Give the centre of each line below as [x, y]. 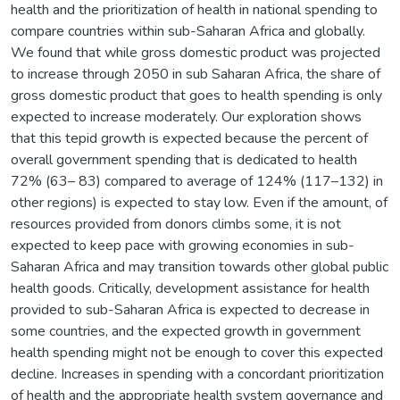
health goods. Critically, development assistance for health [190, 288]
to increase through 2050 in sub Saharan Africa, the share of [196, 74]
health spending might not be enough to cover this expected [197, 352]
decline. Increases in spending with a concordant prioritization [197, 374]
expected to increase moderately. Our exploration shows [186, 117]
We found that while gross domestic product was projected [196, 52]
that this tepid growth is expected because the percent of [189, 138]
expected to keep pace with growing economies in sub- [183, 245]
